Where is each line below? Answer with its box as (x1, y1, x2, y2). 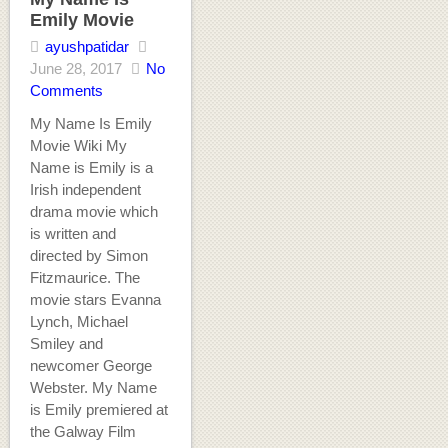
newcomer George (29, 357, 152, 375)
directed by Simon (29, 247, 148, 265)
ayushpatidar (44, 38, 129, 56)
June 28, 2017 (29, 60, 122, 78)
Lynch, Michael (29, 313, 128, 331)
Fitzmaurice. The (29, 269, 140, 287)
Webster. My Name (29, 379, 157, 397)
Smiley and (29, 335, 103, 353)
